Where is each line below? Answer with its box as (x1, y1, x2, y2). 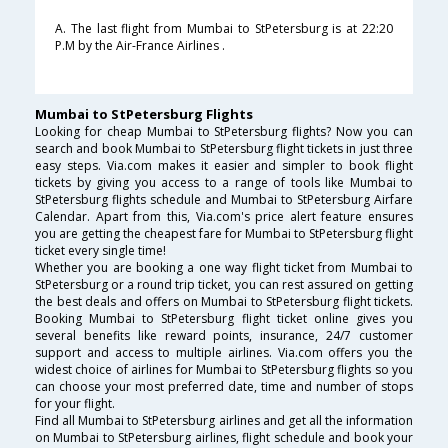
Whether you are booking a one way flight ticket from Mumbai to (35, 259, 413, 277)
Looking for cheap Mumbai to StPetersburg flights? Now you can (35, 123, 413, 141)
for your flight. (35, 395, 115, 413)
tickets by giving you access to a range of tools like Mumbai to (35, 174, 413, 192)
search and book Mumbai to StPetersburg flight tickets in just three (35, 140, 413, 158)
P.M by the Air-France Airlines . (55, 37, 225, 55)
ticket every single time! (35, 242, 166, 260)
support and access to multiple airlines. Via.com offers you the (35, 344, 413, 362)
